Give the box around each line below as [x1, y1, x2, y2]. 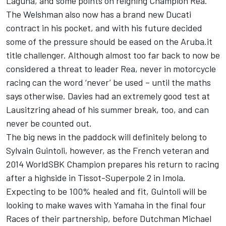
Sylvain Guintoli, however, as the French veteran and [6, 145, 209, 156]
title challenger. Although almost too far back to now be [6, 49, 220, 61]
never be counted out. [6, 118, 92, 129]
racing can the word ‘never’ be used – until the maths [6, 77, 211, 88]
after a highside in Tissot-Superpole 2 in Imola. [6, 172, 186, 184]
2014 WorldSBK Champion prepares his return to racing [6, 158, 219, 170]
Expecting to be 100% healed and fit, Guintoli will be [6, 186, 207, 197]
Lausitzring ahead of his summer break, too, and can [6, 104, 209, 116]
